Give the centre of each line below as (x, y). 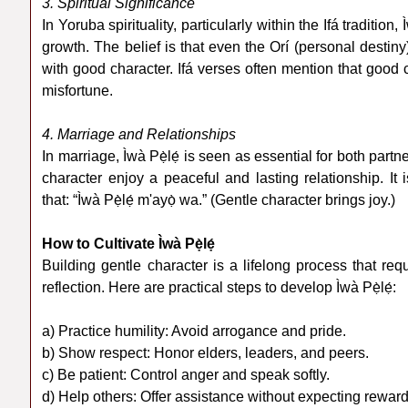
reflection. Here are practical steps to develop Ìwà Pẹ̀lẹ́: (219, 288)
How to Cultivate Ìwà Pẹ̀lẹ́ (129, 244)
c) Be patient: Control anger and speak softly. (186, 375)
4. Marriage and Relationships (139, 135)
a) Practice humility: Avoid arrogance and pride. (194, 331)
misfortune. (78, 91)
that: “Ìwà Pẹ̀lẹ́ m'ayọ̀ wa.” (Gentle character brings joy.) (219, 200)
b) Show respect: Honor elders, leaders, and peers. (206, 353)
